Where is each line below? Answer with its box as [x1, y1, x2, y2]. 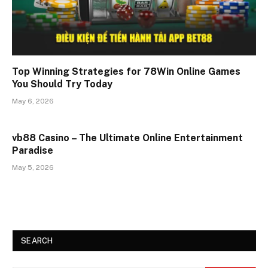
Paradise [12, 145, 53, 157]
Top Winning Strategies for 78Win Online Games [12, 66, 240, 78]
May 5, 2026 [12, 163, 54, 172]
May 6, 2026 [12, 97, 54, 106]
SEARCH [21, 236, 53, 246]
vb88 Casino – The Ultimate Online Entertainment [12, 132, 243, 144]
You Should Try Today [12, 78, 115, 90]
